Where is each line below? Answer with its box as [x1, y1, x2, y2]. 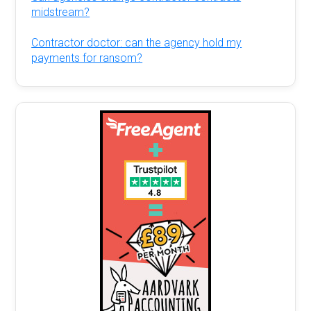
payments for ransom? [31, 51, 143, 65]
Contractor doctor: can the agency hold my [31, 35, 242, 49]
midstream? [31, 5, 90, 19]
